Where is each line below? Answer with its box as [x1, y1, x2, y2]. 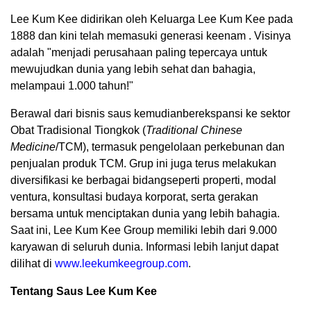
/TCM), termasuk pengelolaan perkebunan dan [56, 141, 285, 153]
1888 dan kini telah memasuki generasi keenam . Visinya [10, 30, 291, 42]
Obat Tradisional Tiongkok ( [10, 124, 146, 137]
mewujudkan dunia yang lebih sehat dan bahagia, [10, 63, 255, 76]
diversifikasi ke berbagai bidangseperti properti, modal [10, 174, 276, 187]
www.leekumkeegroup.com [55, 258, 188, 270]
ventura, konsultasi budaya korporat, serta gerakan [10, 191, 258, 203]
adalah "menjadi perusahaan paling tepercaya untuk [10, 47, 267, 59]
